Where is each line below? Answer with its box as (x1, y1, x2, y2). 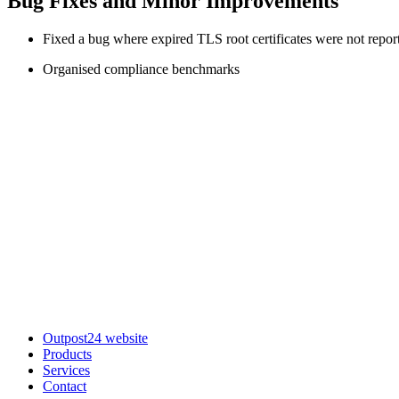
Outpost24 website (43, 330, 148, 346)
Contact (43, 379, 86, 395)
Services (43, 362, 90, 379)
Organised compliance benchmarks (43, 61, 240, 77)
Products (43, 346, 92, 362)
